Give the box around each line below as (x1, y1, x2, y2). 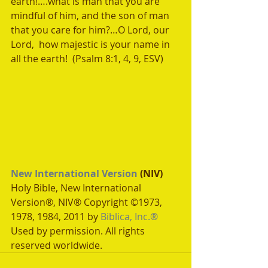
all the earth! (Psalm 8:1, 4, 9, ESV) (11, 52, 166, 65)
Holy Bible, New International (11, 181, 144, 194)
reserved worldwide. (11, 239, 102, 252)
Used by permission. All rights (11, 224, 147, 237)
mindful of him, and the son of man (11, 9, 172, 22)
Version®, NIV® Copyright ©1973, (11, 196, 165, 209)
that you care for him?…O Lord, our (11, 23, 172, 36)
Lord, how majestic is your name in (11, 38, 172, 51)
